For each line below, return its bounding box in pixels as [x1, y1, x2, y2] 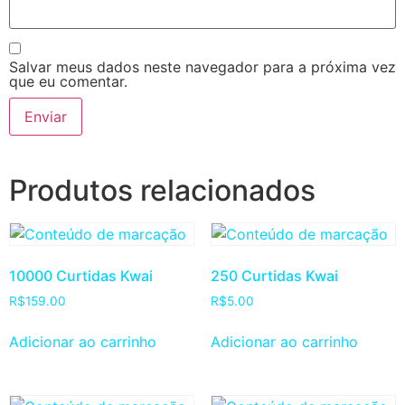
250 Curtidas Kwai [210, 266, 338, 285]
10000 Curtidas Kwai [9, 266, 153, 285]
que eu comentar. [9, 71, 127, 90]
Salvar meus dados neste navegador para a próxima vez [9, 57, 396, 76]
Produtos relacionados [9, 172, 316, 208]
